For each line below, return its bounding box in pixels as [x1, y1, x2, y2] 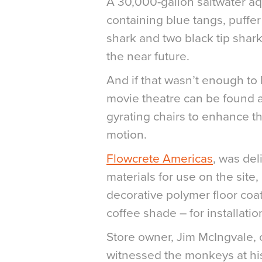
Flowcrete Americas [106, 151, 213, 166]
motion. [106, 127, 147, 142]
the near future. [106, 49, 189, 64]
